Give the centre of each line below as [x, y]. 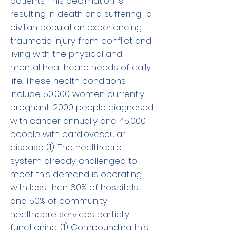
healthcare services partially [70, 214]
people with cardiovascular [68, 134]
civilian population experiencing [76, 27]
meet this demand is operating [76, 174]
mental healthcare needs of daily [81, 67]
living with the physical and [66, 54]
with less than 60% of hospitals [74, 187]
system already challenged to [74, 161]
